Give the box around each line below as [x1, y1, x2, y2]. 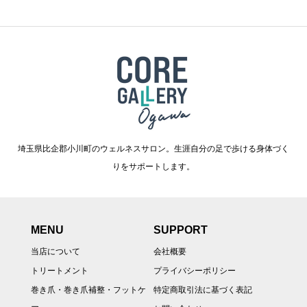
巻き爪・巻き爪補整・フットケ [30, 284, 146, 295]
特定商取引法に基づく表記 [153, 284, 252, 295]
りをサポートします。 [112, 161, 195, 171]
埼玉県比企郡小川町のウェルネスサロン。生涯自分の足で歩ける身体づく [18, 143, 289, 153]
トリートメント [30, 265, 88, 275]
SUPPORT [153, 223, 208, 236]
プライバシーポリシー [153, 265, 236, 275]
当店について [30, 246, 80, 256]
